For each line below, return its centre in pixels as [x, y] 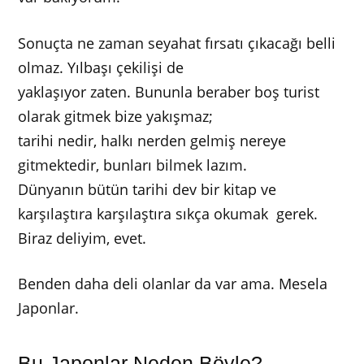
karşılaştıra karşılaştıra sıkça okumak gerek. [168, 213]
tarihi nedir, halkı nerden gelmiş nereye [152, 140]
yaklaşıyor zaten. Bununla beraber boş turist [169, 91]
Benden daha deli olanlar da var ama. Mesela [173, 284]
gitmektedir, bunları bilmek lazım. [133, 165]
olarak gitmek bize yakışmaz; [116, 116]
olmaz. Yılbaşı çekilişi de [101, 67]
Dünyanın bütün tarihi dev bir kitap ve [147, 189]
